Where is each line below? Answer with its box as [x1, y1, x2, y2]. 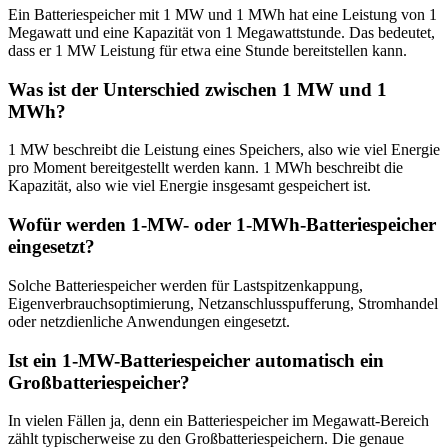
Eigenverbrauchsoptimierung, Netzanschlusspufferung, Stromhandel [8, 294, 438, 312]
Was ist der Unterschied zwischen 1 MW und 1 [8, 78, 387, 100]
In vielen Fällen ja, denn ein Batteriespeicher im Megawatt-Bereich [8, 412, 429, 430]
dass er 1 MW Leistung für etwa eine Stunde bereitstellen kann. [8, 41, 407, 59]
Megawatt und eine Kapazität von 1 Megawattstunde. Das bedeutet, [8, 23, 435, 41]
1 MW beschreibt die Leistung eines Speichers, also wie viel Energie [8, 141, 440, 159]
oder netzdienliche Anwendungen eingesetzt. [8, 312, 290, 330]
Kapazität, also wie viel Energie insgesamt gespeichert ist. [8, 177, 371, 195]
